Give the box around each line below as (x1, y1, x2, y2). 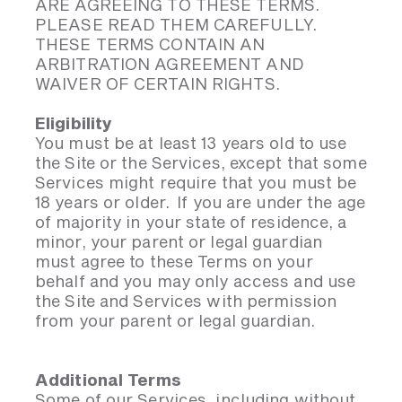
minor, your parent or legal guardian (35, 232, 322, 251)
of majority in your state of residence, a (35, 212, 347, 232)
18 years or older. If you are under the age (35, 192, 365, 212)
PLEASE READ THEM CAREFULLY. (35, 14, 317, 34)
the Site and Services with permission (35, 291, 337, 310)
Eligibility (35, 113, 113, 133)
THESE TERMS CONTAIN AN (35, 34, 266, 54)
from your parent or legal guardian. (35, 310, 321, 330)
